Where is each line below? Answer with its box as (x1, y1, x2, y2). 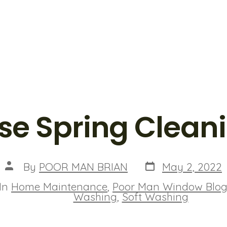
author (5, 169, 37, 182)
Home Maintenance (11, 179, 107, 193)
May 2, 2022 (162, 160, 222, 173)
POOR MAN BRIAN (39, 160, 128, 173)
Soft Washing (122, 190, 188, 203)
